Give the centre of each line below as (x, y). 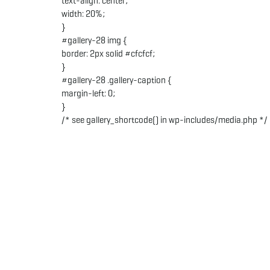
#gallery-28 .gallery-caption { (117, 80)
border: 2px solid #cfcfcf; (108, 54)
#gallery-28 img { (94, 40)
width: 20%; (83, 14)
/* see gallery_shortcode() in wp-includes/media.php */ (165, 120)
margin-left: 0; (88, 93)
